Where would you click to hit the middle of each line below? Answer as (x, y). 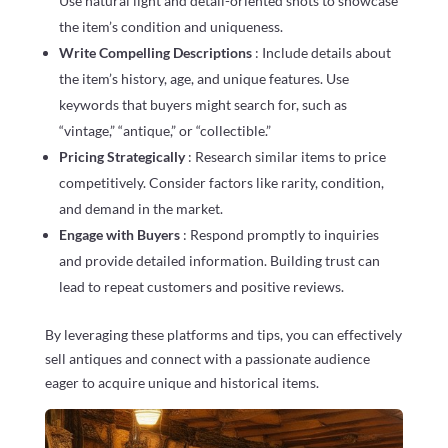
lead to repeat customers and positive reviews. (201, 287)
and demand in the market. (140, 209)
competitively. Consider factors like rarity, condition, (221, 183)
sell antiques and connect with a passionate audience (207, 359)
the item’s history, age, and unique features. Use (203, 79)
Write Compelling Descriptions (156, 53)
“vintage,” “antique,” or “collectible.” (164, 131)
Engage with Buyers (120, 235)
